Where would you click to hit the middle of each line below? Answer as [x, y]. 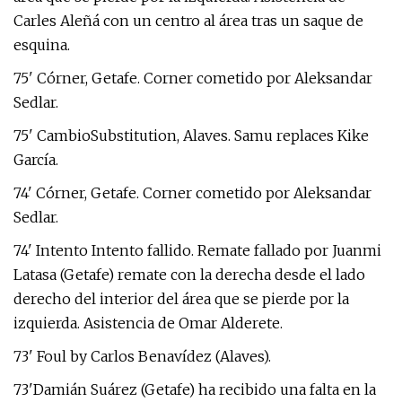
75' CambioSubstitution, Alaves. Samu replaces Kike [191, 135]
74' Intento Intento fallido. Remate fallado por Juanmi [197, 250]
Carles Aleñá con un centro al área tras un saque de [188, 21]
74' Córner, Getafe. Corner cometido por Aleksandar [192, 193]
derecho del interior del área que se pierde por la [181, 299]
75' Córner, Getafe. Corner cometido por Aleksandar [193, 78]
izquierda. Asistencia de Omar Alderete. [148, 323]
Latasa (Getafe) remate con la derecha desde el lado [189, 275]
